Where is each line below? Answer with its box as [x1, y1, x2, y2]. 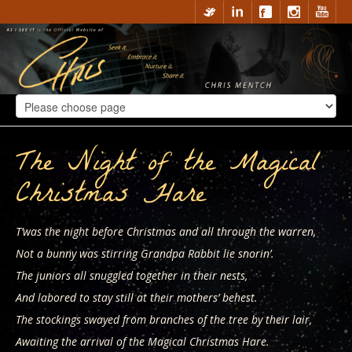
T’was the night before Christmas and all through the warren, [16, 224, 316, 239]
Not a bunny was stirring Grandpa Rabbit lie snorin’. [16, 246, 274, 261]
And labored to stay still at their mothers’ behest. [16, 290, 258, 305]
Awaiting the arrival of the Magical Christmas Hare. [16, 334, 269, 349]
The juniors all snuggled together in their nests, [16, 268, 247, 283]
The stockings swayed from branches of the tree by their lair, [16, 312, 312, 327]
